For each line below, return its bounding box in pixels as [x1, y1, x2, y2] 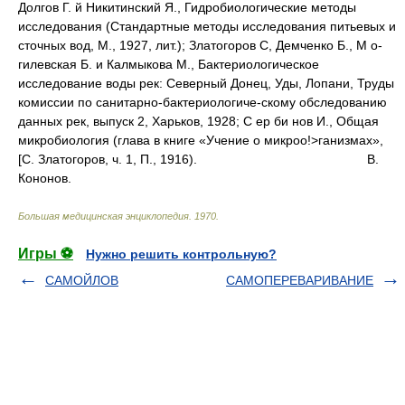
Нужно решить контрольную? [86, 247, 277, 262]
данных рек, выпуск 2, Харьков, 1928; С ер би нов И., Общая [18, 114, 379, 129]
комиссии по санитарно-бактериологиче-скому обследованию [18, 95, 387, 110]
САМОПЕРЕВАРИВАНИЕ [226, 273, 373, 288]
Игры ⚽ [18, 246, 73, 262]
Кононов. [18, 171, 71, 186]
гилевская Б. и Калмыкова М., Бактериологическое [18, 57, 319, 72]
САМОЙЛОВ [45, 273, 118, 288]
